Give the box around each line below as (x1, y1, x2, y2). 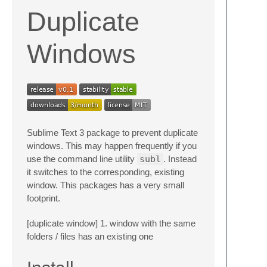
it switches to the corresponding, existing (27, 167, 184, 177)
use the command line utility (27, 154, 137, 164)
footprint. (27, 193, 60, 203)
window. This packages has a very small (27, 180, 184, 190)
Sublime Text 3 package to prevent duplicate (27, 128, 198, 138)
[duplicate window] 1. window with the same (27, 218, 195, 228)
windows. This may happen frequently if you (27, 141, 197, 151)
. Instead (163, 154, 197, 164)
